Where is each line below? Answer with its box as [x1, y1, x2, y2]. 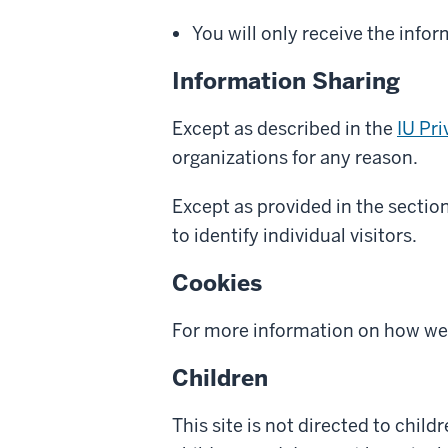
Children [172, 362, 268, 393]
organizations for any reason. [172, 145, 418, 169]
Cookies [172, 267, 262, 298]
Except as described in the [172, 116, 397, 140]
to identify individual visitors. [172, 223, 417, 247]
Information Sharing [172, 65, 400, 96]
